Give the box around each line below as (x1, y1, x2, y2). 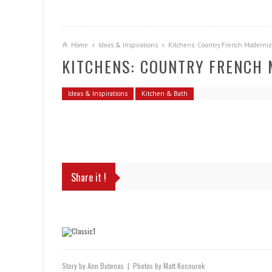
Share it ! (71, 170, 106, 185)
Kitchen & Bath (141, 89, 188, 98)
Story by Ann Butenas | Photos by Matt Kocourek (62, 260, 205, 271)
